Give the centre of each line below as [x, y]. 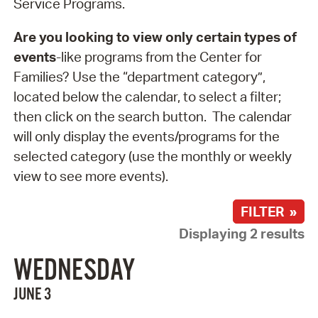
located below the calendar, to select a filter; [147, 96]
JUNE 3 [32, 295]
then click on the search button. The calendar [152, 116]
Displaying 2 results [242, 233]
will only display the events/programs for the [146, 136]
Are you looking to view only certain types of [155, 37]
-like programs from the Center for [159, 56]
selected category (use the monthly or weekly [152, 156]
